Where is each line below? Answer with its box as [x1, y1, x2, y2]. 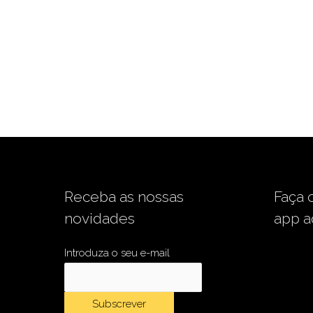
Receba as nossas [64, 187, 184, 205]
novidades [64, 209, 135, 227]
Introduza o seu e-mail [64, 246, 170, 259]
